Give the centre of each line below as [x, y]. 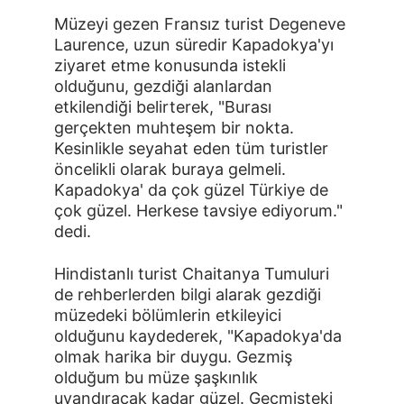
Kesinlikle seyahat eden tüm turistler [193, 148]
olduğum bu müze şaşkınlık [158, 377]
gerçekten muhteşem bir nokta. [176, 128]
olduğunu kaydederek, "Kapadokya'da [200, 336]
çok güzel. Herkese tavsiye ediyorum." [201, 211]
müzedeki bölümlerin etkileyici [170, 315]
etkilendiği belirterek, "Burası [165, 107]
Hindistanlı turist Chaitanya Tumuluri [194, 274]
